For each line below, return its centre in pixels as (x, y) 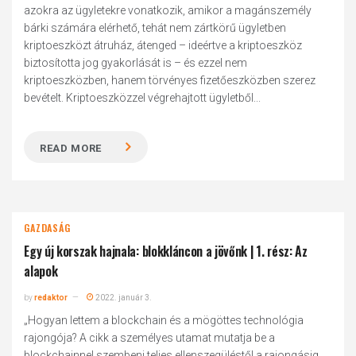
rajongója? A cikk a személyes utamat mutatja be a (150, 338)
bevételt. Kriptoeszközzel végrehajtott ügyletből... (143, 98)
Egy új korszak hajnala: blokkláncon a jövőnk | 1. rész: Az (166, 251)
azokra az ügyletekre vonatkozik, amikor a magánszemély (168, 10)
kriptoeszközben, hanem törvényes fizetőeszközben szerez (170, 80)
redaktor (51, 298)
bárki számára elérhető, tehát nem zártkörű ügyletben (155, 28)
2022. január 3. (123, 298)
